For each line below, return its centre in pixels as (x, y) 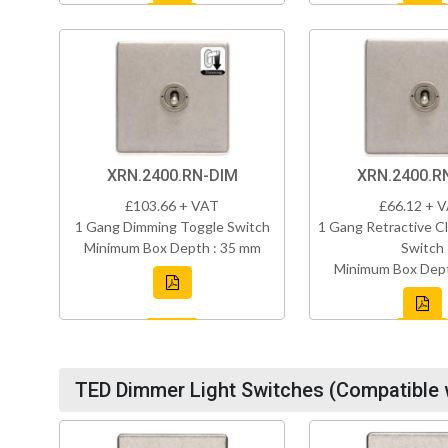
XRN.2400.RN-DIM (172, 176)
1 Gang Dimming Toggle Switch (172, 227)
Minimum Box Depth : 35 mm (172, 248)
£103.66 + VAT (172, 206)
